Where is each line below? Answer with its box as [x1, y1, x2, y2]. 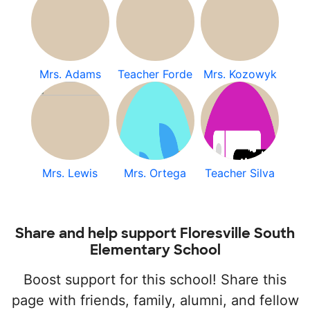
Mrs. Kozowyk [203, 67, 277, 81]
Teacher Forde [118, 67, 192, 81]
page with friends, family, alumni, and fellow [11, 292, 299, 309]
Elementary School [89, 241, 221, 259]
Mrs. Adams [39, 67, 101, 81]
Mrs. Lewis [42, 166, 98, 180]
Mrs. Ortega [124, 166, 186, 180]
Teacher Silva [205, 166, 275, 180]
